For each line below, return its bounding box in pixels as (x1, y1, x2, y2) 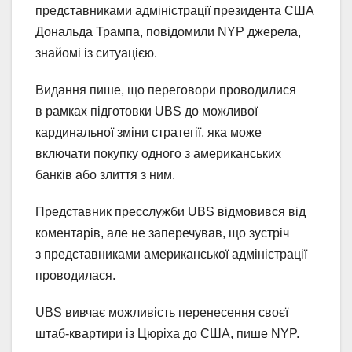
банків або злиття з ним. (35, 168, 175, 182)
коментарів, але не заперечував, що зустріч (35, 226, 289, 240)
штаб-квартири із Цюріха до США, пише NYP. (35, 327, 299, 341)
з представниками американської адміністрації (35, 247, 307, 262)
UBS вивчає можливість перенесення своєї (35, 306, 288, 320)
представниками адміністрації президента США (35, 4, 314, 18)
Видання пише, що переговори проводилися (35, 83, 296, 97)
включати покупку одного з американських (35, 147, 281, 161)
